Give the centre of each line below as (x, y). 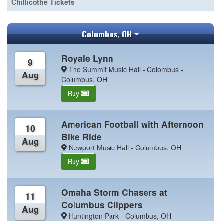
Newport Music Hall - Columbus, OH (124, 147)
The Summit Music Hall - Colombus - (125, 69)
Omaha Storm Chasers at (114, 192)
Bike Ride (82, 136)
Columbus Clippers (102, 204)
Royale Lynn (88, 58)
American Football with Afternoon (133, 124)
